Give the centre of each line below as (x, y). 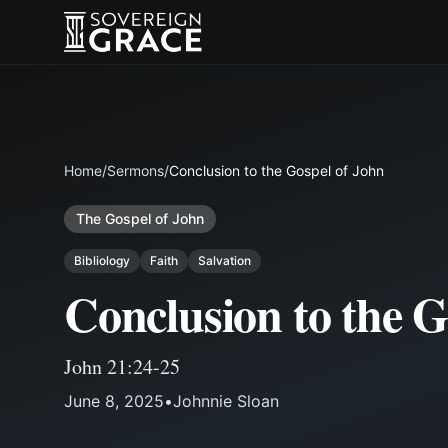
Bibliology (102, 260)
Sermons (135, 170)
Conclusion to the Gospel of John (276, 170)
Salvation (224, 260)
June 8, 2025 (114, 401)
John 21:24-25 (122, 366)
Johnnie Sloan (226, 401)
